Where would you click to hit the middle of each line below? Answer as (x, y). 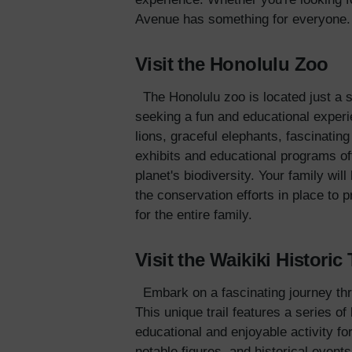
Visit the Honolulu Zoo (232, 64)
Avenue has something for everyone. (243, 20)
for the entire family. (194, 215)
